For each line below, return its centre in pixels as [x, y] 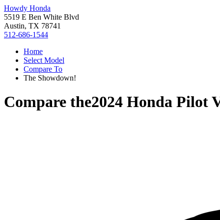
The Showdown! [50, 78]
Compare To [43, 69]
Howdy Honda [27, 8]
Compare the [48, 102]
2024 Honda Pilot [150, 102]
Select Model [44, 60]
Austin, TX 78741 [32, 26]
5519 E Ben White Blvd [41, 17]
